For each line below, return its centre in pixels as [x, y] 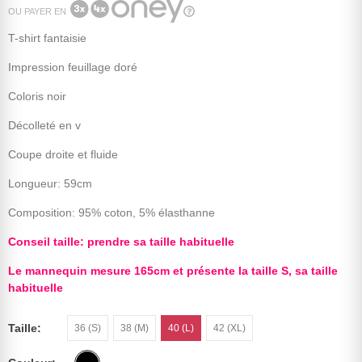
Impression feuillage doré [73, 67]
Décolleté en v [44, 126]
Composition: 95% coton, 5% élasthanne [112, 213]
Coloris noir [37, 97]
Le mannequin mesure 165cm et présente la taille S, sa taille [173, 271]
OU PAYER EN [37, 12]
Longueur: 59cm [50, 184]
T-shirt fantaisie [47, 38]
